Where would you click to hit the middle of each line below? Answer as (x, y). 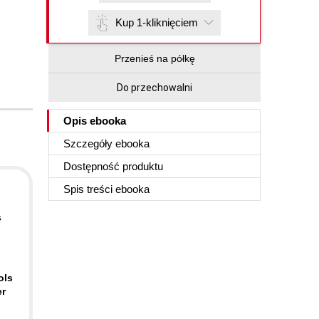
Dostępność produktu (113, 166)
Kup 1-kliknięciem (157, 22)
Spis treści (89, 189)
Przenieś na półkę (155, 58)
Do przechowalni (155, 88)
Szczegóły (89, 143)
